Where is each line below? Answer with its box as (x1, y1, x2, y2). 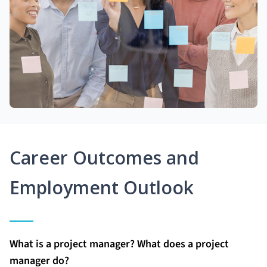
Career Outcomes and (10, 145, 199, 170)
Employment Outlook (10, 175, 194, 200)
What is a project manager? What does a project (10, 236, 229, 252)
